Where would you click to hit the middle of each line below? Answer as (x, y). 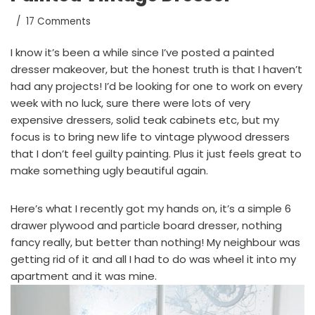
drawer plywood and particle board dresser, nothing (146, 225)
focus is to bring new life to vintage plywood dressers (150, 136)
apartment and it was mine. (84, 276)
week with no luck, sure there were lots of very (130, 103)
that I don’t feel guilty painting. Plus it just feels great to (156, 153)
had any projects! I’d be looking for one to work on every (156, 86)
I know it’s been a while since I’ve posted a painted (142, 52)
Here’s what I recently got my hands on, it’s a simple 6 (151, 208)
